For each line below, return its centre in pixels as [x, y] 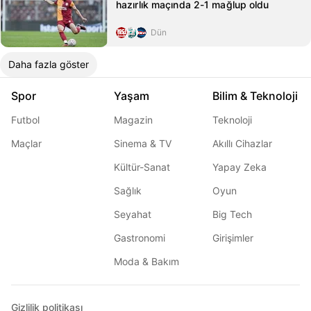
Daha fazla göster [49, 64]
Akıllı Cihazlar [242, 143]
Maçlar [26, 143]
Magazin [133, 120]
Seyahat [133, 214]
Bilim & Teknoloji [255, 96]
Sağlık [128, 191]
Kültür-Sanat [142, 167]
